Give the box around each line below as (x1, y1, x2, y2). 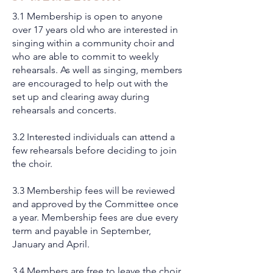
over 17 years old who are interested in (12, 24, 178, 35)
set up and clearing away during (12, 91, 149, 102)
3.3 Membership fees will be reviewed (12, 185, 175, 196)
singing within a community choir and (12, 37, 174, 49)
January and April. (12, 238, 90, 250)
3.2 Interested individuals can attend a (12, 131, 175, 143)
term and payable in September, (12, 225, 151, 236)
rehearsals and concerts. (12, 104, 116, 116)
